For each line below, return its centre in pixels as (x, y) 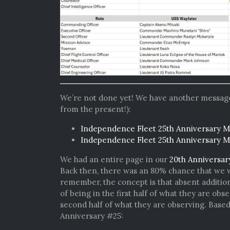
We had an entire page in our (115, 160)
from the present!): (95, 109)
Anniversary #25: (92, 216)
